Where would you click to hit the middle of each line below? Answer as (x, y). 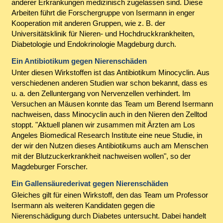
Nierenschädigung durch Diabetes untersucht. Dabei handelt (109, 216)
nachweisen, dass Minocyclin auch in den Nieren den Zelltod (109, 114)
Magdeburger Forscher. (49, 167)
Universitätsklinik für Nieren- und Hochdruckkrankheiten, (103, 33)
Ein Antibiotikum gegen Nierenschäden (79, 61)
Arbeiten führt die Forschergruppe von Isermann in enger (103, 12)
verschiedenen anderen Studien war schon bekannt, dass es (109, 83)
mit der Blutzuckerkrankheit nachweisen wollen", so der (101, 156)
